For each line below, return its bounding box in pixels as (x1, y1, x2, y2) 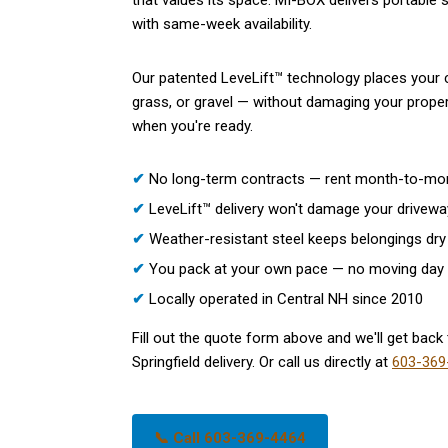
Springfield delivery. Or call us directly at (132, 353, 392, 371)
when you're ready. (132, 117, 253, 135)
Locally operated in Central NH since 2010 (145, 290, 423, 308)
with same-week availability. (132, 15, 312, 33)
